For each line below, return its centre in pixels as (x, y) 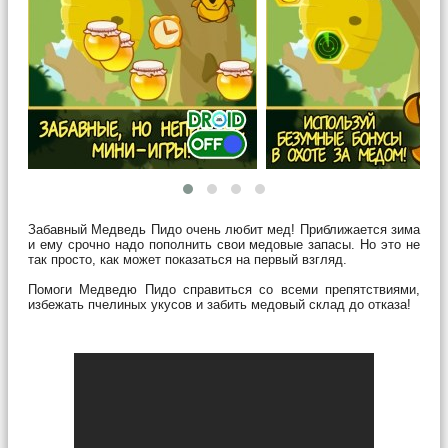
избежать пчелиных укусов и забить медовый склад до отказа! (219, 304)
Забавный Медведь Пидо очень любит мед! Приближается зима (224, 229)
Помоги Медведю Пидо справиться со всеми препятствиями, (224, 289)
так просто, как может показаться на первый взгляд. (187, 259)
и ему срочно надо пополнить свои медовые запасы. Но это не (224, 244)
